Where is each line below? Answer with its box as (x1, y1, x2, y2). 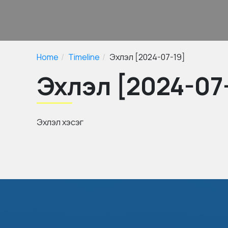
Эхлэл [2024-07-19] (109, 51, 185, 63)
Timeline (68, 51, 100, 63)
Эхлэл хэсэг (37, 117, 83, 128)
